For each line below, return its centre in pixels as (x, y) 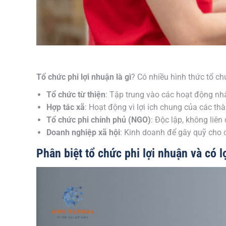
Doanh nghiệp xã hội (83, 132)
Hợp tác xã (66, 107)
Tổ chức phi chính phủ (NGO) (99, 120)
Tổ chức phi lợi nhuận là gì (84, 77)
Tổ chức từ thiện (76, 95)
